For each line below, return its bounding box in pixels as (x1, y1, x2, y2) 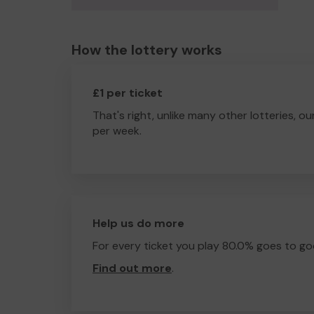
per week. (93, 123, 142, 138)
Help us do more (93, 216, 184, 231)
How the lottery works (71, 41, 222, 59)
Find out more (93, 261, 172, 275)
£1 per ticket (93, 86, 163, 100)
